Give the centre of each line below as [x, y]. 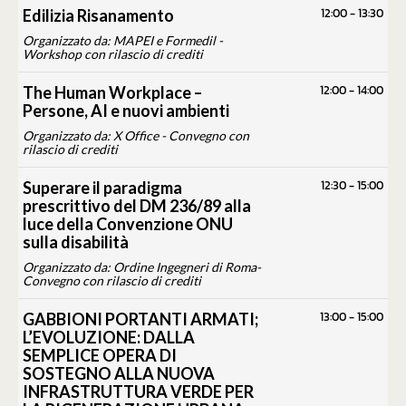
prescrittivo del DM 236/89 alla [137, 206]
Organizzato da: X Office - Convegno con [136, 136]
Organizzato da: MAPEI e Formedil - [123, 41]
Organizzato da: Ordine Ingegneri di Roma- [142, 267]
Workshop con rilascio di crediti [113, 54]
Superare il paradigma [102, 188]
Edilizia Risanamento [98, 16]
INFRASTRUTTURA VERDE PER [138, 392]
